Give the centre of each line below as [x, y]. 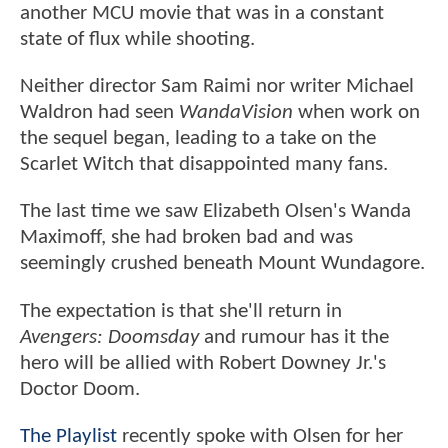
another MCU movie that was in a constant [202, 13]
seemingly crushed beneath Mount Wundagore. [222, 264]
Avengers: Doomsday [109, 337]
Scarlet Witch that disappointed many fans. [204, 165]
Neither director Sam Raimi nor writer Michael [217, 87]
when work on [356, 113]
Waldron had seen [99, 113]
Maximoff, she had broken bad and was [186, 238]
